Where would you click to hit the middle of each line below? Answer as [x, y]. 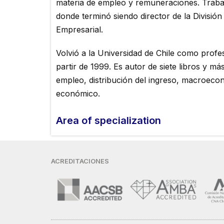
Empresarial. [79, 29]
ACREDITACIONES [80, 161]
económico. [78, 93]
